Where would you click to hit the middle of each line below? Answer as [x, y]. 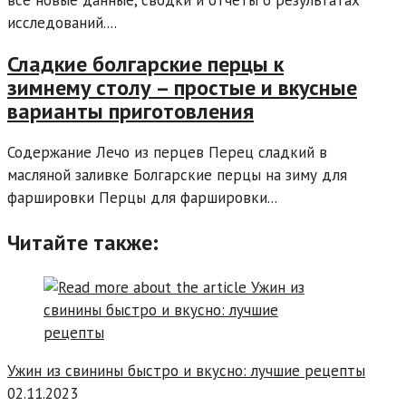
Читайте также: [83, 242]
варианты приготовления [130, 111]
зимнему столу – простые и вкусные [182, 87]
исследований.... [62, 23]
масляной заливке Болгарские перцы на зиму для [177, 174]
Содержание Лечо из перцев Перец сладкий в [167, 152]
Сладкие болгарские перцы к [145, 63]
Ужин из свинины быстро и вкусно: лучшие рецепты [186, 370]
